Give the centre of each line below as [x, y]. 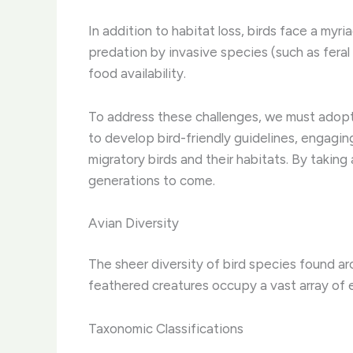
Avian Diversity [134, 223]
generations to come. [152, 180]
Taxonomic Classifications [166, 328]
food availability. [137, 74]
